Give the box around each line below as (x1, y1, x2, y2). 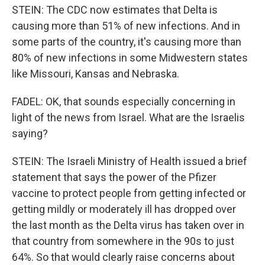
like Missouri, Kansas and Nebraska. (12, 67, 179, 80)
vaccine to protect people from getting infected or (12, 187, 246, 199)
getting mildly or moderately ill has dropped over (12, 203, 236, 215)
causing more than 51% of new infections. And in (12, 20, 240, 32)
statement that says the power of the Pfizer (12, 171, 216, 183)
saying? (12, 127, 48, 140)
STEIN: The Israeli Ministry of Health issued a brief (12, 155, 247, 167)
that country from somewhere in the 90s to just (12, 235, 234, 247)
